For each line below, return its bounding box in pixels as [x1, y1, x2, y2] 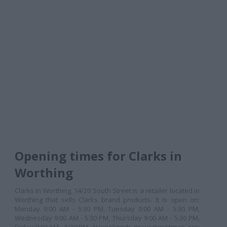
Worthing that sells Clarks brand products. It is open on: [15, 195, 200, 204]
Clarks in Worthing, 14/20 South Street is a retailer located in [15, 186, 200, 195]
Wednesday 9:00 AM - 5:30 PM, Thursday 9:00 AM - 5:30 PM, [15, 213, 200, 222]
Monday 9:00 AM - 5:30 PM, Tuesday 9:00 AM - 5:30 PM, [15, 204, 200, 213]
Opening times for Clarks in [15, 147, 182, 164]
